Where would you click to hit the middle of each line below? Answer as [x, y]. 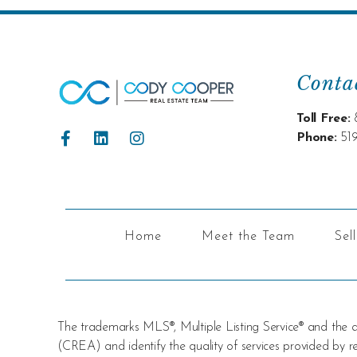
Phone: [317, 138]
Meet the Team [248, 237]
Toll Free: [324, 119]
